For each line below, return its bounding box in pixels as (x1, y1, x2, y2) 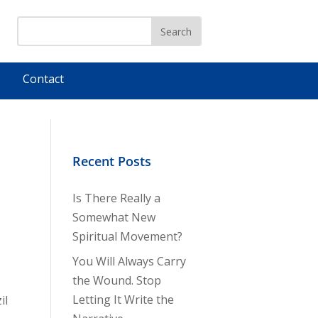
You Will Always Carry (72, 253, 186, 269)
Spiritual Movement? (72, 229, 182, 244)
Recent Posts (72, 153, 151, 170)
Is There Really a (72, 190, 160, 206)
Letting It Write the (72, 292, 174, 307)
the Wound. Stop (72, 273, 161, 288)
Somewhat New (72, 209, 155, 225)
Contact (23, 71, 64, 87)
